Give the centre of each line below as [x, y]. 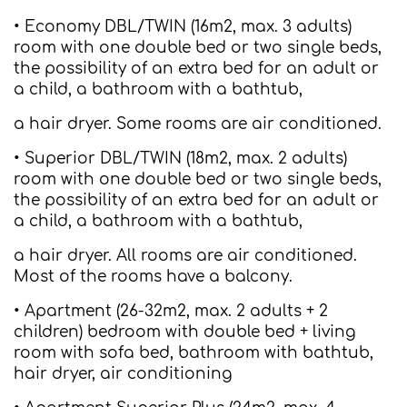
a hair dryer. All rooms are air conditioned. [185, 256]
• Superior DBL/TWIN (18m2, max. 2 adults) [180, 159]
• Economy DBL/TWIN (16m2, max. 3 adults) [183, 27]
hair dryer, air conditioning [123, 374]
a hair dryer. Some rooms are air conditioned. [198, 124]
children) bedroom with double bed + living [185, 332]
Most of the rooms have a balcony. [153, 277]
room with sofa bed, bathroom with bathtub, [194, 353]
